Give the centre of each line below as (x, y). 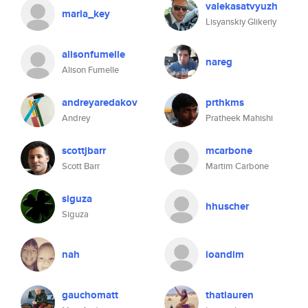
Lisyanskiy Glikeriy (241, 22)
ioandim (225, 254)
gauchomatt (90, 295)
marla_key (86, 14)
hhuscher (227, 206)
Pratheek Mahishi (239, 118)
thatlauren (230, 295)
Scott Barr (81, 166)
